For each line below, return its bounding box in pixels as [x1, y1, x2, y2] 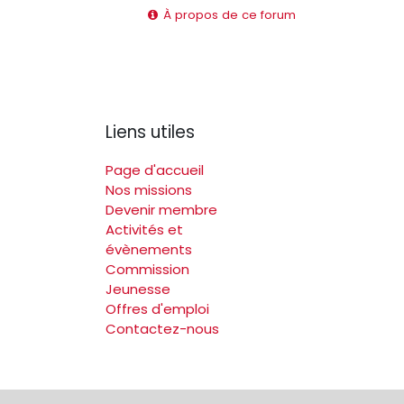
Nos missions [106, 179, 192, 199]
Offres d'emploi [106, 298, 209, 318]
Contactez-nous [106, 318, 219, 338]
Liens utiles [106, 119, 195, 144]
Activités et [106, 219, 183, 239]
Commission [106, 259, 189, 279]
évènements [106, 239, 192, 259]
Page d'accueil [106, 160, 204, 179]
